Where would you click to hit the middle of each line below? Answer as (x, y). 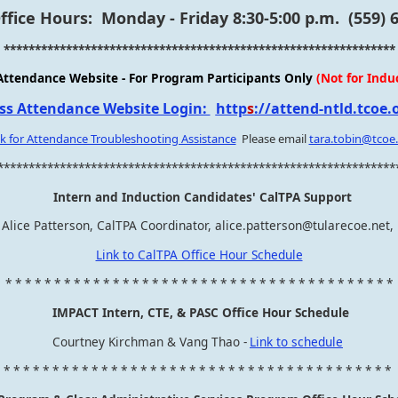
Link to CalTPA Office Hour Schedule (199, 254)
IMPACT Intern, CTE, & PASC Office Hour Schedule (201, 312)
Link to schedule (296, 341)
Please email (272, 139)
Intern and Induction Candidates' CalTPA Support (203, 196)
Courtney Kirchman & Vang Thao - (150, 341)
